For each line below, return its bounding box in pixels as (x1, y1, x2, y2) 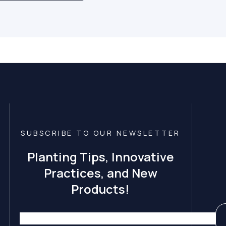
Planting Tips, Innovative (27, 148, 174, 165)
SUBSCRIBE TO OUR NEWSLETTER (21, 128, 181, 138)
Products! (71, 181, 130, 198)
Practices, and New (43, 164, 157, 182)
